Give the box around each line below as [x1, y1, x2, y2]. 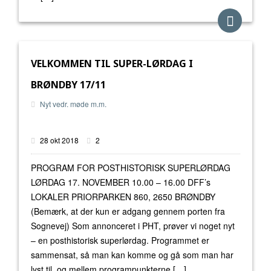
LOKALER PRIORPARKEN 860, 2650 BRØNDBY [31, 191, 215, 203]
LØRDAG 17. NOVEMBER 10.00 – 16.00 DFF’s [31, 176, 211, 188]
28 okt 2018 [38, 135, 80, 145]
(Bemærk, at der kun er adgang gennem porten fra [31, 205, 225, 217]
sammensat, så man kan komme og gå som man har [31, 249, 233, 261]
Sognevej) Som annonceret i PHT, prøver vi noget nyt [31, 220, 235, 232]
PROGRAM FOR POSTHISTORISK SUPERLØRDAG [31, 162, 230, 174]
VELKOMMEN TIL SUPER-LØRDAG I [31, 57, 193, 70]
